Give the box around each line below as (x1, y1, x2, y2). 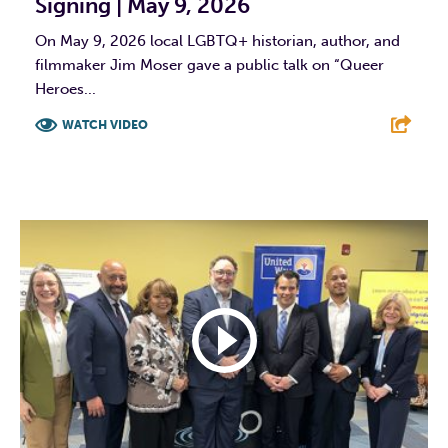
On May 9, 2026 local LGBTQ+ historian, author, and (35, 32, 400, 51)
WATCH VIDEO (62, 118, 148, 133)
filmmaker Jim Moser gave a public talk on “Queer (35, 56, 384, 75)
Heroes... (35, 80, 96, 99)
